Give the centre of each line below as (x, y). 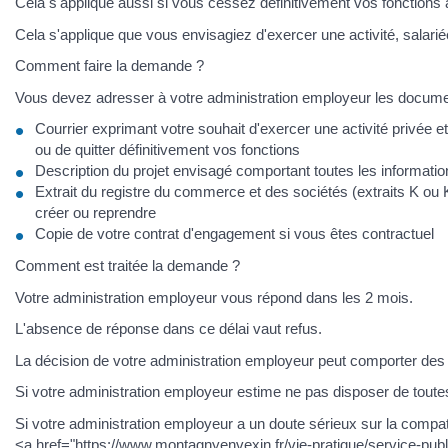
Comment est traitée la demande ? (127, 266)
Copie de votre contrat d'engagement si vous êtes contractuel (234, 233)
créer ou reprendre (95, 212)
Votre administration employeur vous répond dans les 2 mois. (214, 297)
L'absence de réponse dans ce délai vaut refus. (168, 329)
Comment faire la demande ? (109, 65)
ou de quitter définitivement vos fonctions (167, 149)
